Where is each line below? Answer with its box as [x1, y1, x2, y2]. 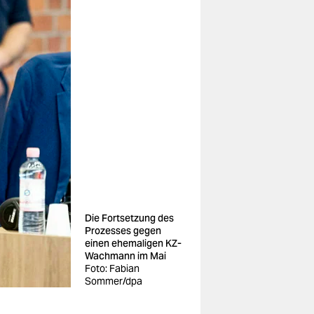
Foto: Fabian [85, 262, 139, 275]
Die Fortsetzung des [85, 212, 174, 224]
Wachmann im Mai [85, 250, 166, 262]
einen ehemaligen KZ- [85, 237, 182, 250]
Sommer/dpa [85, 275, 142, 287]
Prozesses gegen [85, 224, 161, 237]
